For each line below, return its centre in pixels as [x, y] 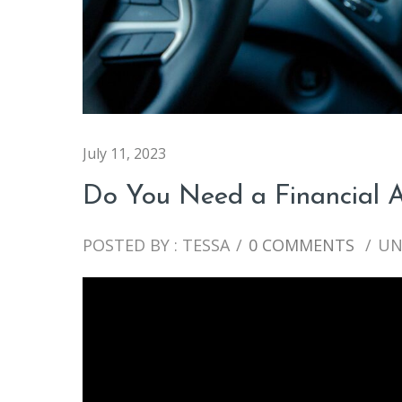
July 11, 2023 [124, 153]
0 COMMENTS [301, 245]
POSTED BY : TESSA [156, 245]
